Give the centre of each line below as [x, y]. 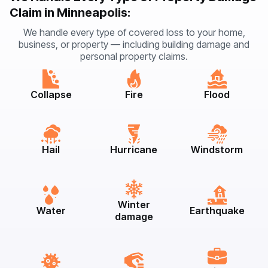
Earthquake [217, 210]
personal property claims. [134, 56]
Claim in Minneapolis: [70, 12]
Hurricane [134, 149]
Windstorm [217, 149]
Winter [134, 204]
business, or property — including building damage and [134, 44]
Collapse [51, 94]
